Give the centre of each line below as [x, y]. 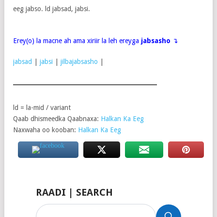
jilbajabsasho [79, 62]
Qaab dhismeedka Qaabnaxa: [56, 119]
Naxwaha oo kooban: [46, 130]
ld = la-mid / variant [42, 108]
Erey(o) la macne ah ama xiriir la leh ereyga [77, 41]
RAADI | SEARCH [74, 193]
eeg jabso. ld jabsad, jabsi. [52, 9]
